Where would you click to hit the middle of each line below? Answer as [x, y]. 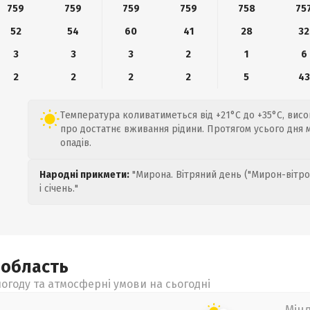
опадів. [76, 143]
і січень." [59, 189]
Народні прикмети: [84, 175]
